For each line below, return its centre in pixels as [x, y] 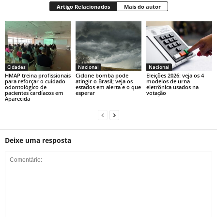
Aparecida [17, 98]
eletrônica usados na [172, 87]
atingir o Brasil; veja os [104, 81]
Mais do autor [142, 7]
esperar [85, 93]
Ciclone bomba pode [102, 75]
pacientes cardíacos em [34, 93]
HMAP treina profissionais [38, 75]
